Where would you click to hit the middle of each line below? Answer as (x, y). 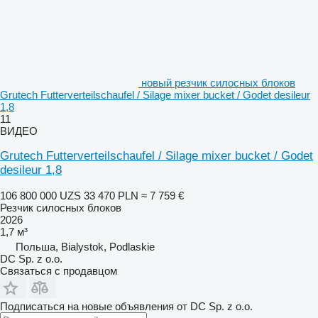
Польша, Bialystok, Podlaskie (85, 246)
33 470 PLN (111, 195)
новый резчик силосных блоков (218, 82)
